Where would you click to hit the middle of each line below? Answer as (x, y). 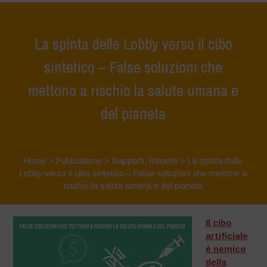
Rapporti (128, 161)
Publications (79, 161)
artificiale (226, 236)
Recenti (164, 161)
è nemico (226, 249)
